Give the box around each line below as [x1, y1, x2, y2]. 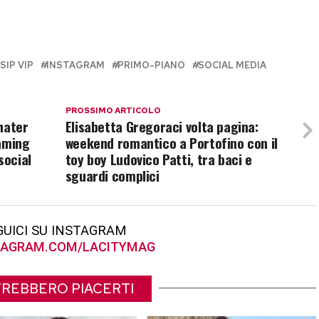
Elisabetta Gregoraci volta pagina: [65, 116, 258, 137]
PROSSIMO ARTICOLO [65, 105, 161, 116]
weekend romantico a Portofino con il [65, 132, 278, 154]
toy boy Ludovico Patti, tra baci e [65, 149, 252, 170]
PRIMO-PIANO [117, 59, 185, 72]
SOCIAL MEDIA [198, 59, 266, 72]
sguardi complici [65, 165, 159, 187]
